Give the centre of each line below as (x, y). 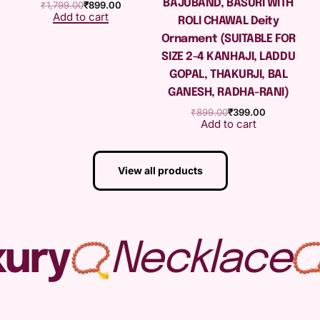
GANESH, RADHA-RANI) (229, 93)
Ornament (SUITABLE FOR (228, 39)
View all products (160, 170)
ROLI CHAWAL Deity (229, 21)
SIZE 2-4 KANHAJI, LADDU (229, 57)
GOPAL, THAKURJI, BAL (229, 75)
